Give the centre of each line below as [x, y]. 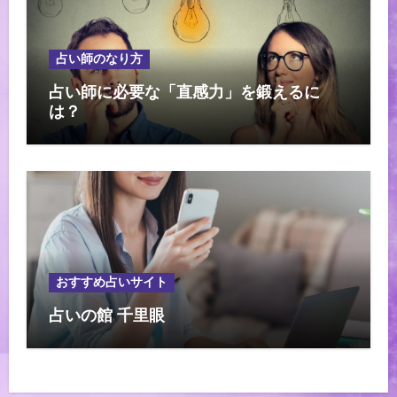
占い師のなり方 [99, 58]
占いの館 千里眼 [106, 315]
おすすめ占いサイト [111, 282]
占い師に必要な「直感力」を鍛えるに [184, 92]
